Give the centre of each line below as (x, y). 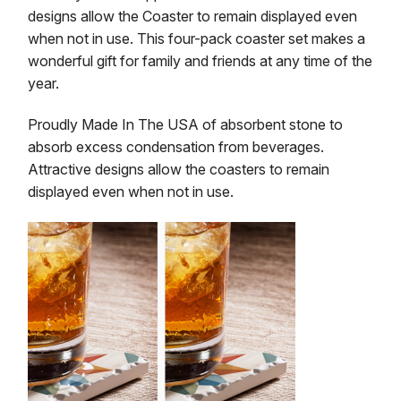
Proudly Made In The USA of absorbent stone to (185, 124)
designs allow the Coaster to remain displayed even (192, 16)
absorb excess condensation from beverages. (175, 146)
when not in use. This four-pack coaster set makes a (196, 38)
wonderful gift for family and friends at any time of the (200, 60)
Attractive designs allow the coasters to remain (178, 169)
